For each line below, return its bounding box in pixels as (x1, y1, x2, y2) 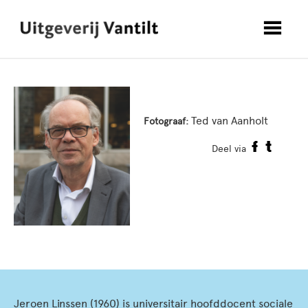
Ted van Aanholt (188, 114, 268, 127)
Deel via (212, 143, 246, 155)
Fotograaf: (144, 115, 188, 127)
